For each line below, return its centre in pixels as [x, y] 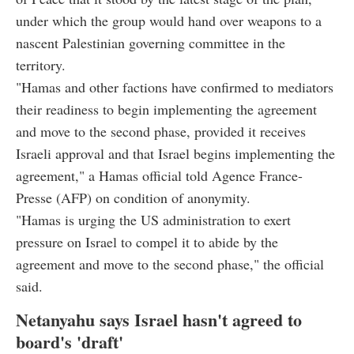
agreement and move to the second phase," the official [170, 264]
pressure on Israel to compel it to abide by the [147, 242]
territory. [41, 65]
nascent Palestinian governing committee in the [151, 43]
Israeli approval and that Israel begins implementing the [175, 154]
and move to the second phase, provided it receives [161, 132]
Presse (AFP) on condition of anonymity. [133, 198]
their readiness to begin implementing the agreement [166, 109]
